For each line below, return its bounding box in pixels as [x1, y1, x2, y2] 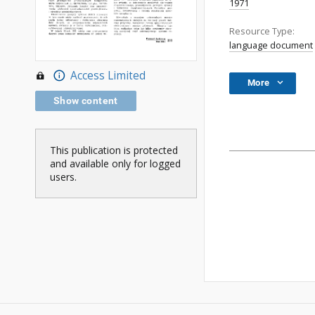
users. [50, 169, 77, 184]
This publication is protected [50, 143, 178, 157]
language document [229, 39, 313, 51]
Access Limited [70, 67, 146, 83]
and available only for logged [50, 156, 181, 170]
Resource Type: [229, 25, 295, 37]
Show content [53, 94, 118, 106]
